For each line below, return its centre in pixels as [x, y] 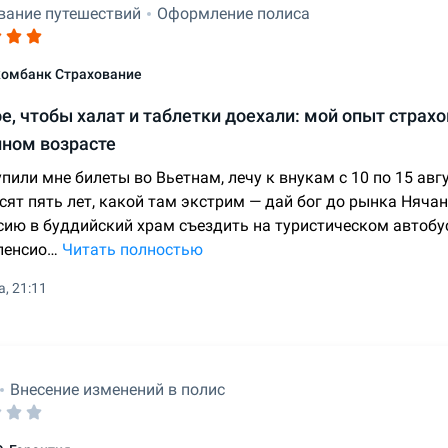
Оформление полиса [233, 13]
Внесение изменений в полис [117, 389]
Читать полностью [132, 249]
